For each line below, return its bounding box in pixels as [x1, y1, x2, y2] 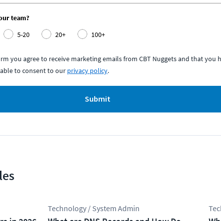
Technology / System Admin [48, 203, 140, 213]
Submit [85, 94, 110, 105]
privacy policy [67, 66, 108, 75]
